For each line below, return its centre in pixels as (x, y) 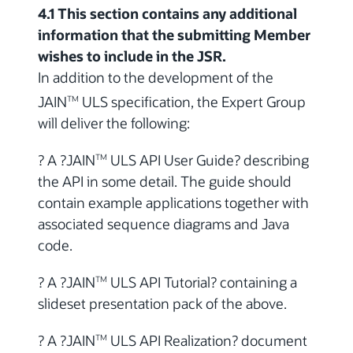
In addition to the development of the (156, 78)
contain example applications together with (173, 203)
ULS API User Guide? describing (208, 160)
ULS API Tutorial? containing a (202, 282)
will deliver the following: (114, 123)
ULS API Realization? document (207, 341)
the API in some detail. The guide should (165, 182)
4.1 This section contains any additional (167, 14)
